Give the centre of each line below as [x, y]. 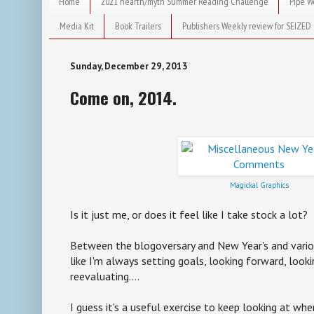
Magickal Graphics [259, 185]
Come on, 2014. [123, 97]
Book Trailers [138, 26]
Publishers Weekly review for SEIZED [247, 26]
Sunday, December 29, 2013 [129, 66]
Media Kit [77, 26]
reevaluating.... [105, 276]
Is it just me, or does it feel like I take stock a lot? [189, 214]
